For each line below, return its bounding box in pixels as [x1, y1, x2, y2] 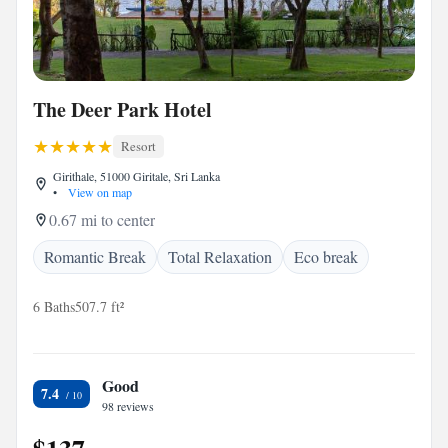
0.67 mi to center [49, 209, 155, 230]
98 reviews [102, 398, 154, 414]
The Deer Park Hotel [33, 95, 212, 124]
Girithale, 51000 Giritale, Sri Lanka [53, 168, 220, 184]
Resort [121, 137, 156, 155]
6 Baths [33, 297, 75, 316]
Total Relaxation [168, 246, 272, 267]
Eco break [294, 246, 358, 267]
